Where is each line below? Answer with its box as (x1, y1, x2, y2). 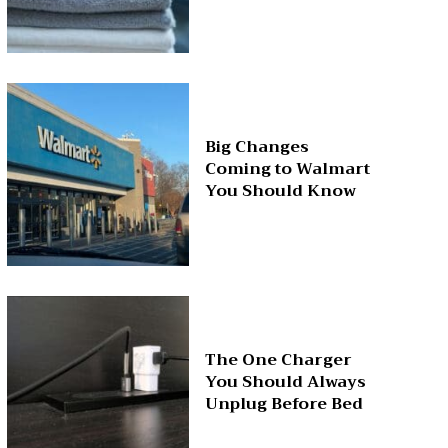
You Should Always (205, 367, 367, 396)
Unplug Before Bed (205, 389, 364, 418)
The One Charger (205, 345, 353, 374)
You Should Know (205, 177, 357, 206)
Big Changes (205, 133, 310, 162)
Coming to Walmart (205, 155, 371, 184)
